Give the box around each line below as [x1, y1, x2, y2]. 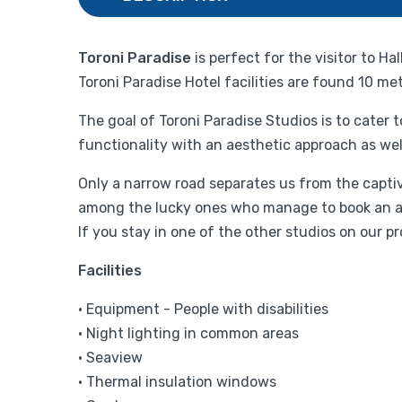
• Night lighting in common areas [78, 324, 299, 342]
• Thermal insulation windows [78, 372, 276, 390]
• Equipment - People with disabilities [78, 300, 328, 318]
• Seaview [78, 348, 143, 366]
